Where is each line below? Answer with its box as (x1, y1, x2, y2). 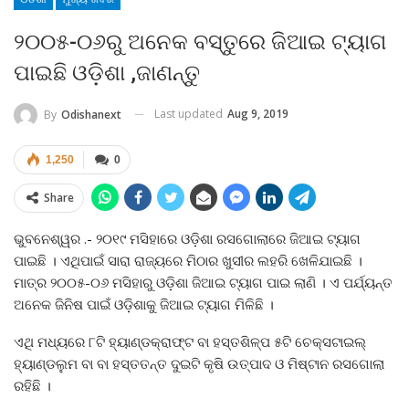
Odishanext (61, 106, 121, 122)
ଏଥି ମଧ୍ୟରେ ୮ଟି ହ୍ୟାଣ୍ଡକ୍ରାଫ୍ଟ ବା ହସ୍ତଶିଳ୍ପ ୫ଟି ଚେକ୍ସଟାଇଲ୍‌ (14, 331, 366, 351)
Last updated (154, 105, 225, 121)
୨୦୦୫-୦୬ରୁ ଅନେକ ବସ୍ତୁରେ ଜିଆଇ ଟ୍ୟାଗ (14, 28, 386, 55)
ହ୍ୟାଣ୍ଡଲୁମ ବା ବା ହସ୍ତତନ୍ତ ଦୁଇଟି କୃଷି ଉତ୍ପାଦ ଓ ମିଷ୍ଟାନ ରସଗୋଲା (14, 353, 384, 372)
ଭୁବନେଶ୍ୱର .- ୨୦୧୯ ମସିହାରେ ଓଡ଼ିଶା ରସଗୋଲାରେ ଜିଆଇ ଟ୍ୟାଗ (14, 228, 361, 247)
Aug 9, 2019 (227, 105, 288, 121)
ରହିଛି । (14, 375, 51, 394)
